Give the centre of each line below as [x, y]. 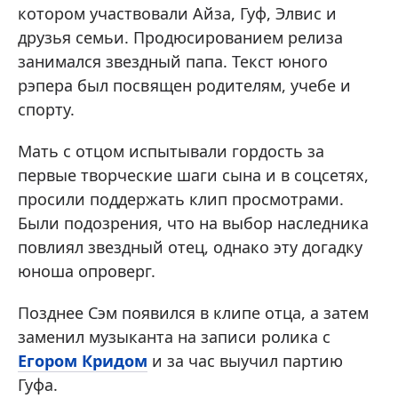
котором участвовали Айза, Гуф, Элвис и [177, 14]
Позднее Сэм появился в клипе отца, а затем [193, 313]
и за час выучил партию [245, 361]
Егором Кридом [83, 361]
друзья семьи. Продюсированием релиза [180, 38]
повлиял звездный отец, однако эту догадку [190, 247]
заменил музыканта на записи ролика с [174, 337]
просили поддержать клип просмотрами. [181, 199]
